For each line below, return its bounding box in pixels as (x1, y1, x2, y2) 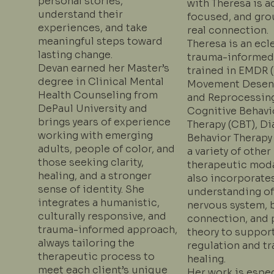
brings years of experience (37, 116, 171, 129)
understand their (37, 8, 123, 21)
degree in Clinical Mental (37, 75, 164, 89)
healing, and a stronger (37, 169, 152, 183)
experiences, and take (37, 21, 147, 35)
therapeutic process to (37, 250, 155, 264)
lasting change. (37, 48, 113, 62)
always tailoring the (37, 237, 135, 250)
